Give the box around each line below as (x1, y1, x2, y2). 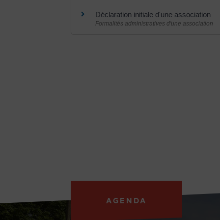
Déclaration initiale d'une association (95, 10, 213, 19)
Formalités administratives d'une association (95, 20, 213, 27)
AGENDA (106, 197, 147, 205)
